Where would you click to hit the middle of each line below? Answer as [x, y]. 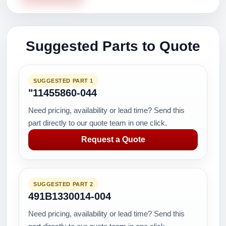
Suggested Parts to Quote [113, 46]
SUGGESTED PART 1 [63, 81]
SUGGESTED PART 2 [63, 184]
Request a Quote [113, 139]
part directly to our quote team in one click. [98, 123]
